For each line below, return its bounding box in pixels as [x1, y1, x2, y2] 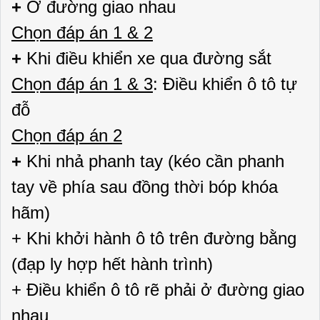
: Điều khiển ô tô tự [153, 74, 297, 94]
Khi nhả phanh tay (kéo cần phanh [26, 151, 284, 171]
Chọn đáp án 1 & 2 [11, 23, 153, 42]
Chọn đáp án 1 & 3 [11, 74, 153, 94]
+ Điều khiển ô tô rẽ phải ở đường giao [11, 280, 304, 299]
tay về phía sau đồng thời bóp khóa [11, 177, 278, 196]
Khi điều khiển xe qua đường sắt [26, 49, 271, 68]
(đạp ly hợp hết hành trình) [11, 254, 213, 274]
